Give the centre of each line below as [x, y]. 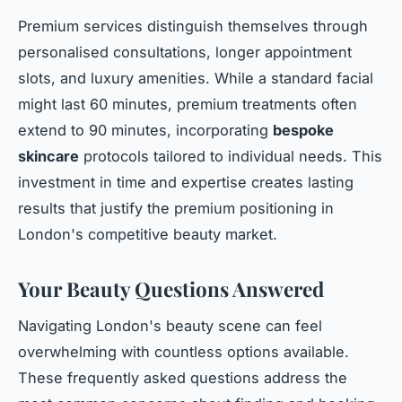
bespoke [303, 130]
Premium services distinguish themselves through [193, 26]
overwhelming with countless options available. [184, 351]
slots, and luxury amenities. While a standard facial [196, 78]
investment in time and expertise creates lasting [186, 182]
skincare [48, 156]
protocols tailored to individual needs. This [231, 156]
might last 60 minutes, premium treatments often [188, 104]
